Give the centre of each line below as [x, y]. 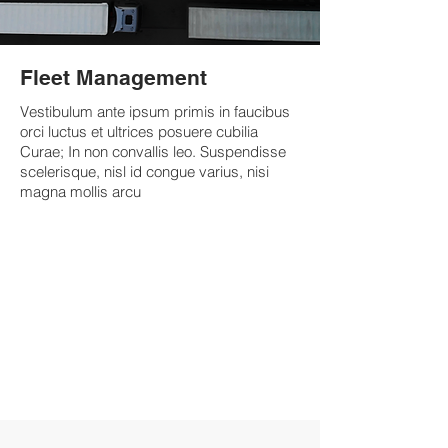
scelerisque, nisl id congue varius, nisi [144, 171]
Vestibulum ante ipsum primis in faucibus [155, 111]
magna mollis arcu [80, 191]
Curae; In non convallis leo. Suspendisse [153, 151]
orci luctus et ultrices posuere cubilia [139, 131]
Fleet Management [113, 77]
